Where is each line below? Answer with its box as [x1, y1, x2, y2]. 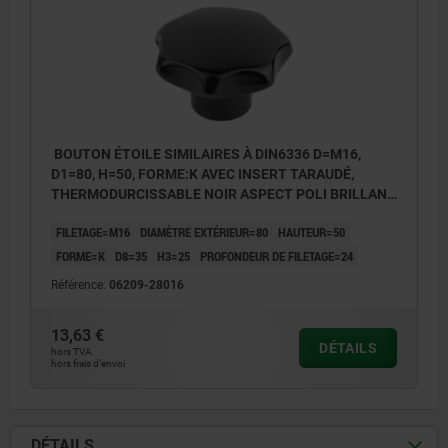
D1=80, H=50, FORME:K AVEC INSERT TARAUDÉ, [51, 165, 354, 182]
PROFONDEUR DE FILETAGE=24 [200, 246, 353, 265]
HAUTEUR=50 [278, 222, 345, 241]
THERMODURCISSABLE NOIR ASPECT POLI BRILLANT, [51, 185, 397, 202]
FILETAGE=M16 [56, 222, 130, 241]
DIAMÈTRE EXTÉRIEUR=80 [140, 222, 268, 241]
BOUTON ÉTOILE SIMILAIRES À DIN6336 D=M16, [51, 145, 361, 162]
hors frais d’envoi [51, 357, 125, 369]
